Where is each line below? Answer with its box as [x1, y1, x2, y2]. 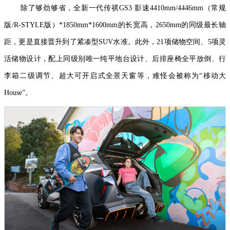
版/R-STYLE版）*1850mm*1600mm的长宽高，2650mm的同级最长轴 [4, 21, 226, 29]
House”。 [4, 88, 32, 97]
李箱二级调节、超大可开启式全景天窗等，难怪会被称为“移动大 [4, 71, 226, 80]
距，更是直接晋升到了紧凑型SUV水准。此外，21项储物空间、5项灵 [4, 37, 226, 46]
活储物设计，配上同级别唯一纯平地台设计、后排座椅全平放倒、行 [4, 54, 226, 63]
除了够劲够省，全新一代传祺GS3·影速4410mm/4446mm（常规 [21, 4, 226, 12]
